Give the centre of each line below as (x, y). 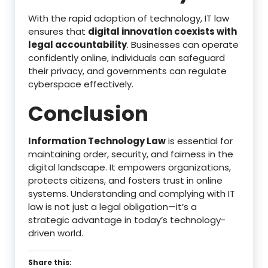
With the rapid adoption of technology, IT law (129, 18)
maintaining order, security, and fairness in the (131, 154)
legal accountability (77, 44)
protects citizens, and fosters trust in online (125, 180)
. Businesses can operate (183, 44)
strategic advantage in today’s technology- (127, 220)
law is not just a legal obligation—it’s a (112, 206)
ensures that (58, 31)
